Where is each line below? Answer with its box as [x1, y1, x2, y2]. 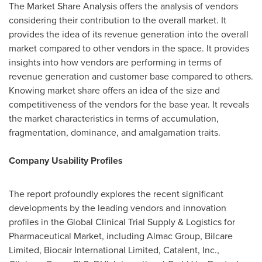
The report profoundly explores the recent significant [9, 187, 223, 200]
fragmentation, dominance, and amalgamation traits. [9, 126, 220, 139]
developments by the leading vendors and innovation [9, 201, 226, 214]
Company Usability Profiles [9, 154, 123, 167]
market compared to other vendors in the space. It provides [9, 42, 249, 54]
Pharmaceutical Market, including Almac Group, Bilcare [9, 229, 233, 242]
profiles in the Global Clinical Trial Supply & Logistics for [9, 215, 235, 228]
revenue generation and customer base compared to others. [9, 70, 253, 82]
